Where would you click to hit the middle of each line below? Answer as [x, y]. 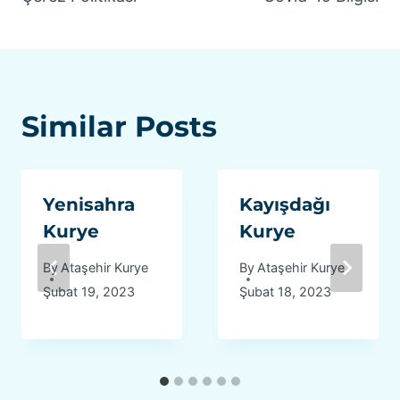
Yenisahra [89, 204]
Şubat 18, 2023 [285, 292]
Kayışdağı [285, 204]
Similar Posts [119, 126]
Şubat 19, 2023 [89, 292]
